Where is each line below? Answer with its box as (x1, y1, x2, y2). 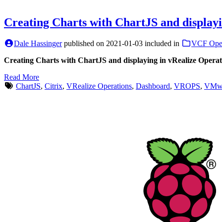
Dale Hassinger (14, 39, 62, 48)
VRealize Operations (66, 81, 132, 90)
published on (64, 39, 106, 48)
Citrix (45, 81, 62, 90)
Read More (4, 72, 39, 81)
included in (145, 39, 181, 48)
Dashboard (136, 81, 170, 90)
